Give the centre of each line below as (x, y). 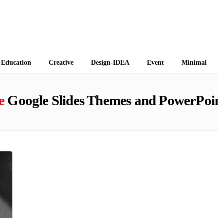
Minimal (194, 63)
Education (16, 63)
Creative (61, 63)
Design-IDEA (110, 63)
